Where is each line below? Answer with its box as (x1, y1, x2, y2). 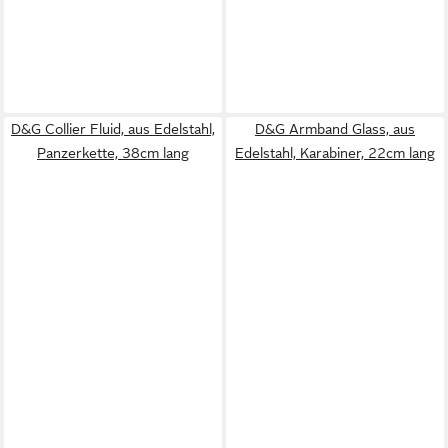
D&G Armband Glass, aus (255, 121, 415, 137)
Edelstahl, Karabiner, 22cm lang (235, 145, 435, 161)
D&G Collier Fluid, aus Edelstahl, (11, 121, 215, 137)
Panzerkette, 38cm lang (37, 145, 189, 161)
